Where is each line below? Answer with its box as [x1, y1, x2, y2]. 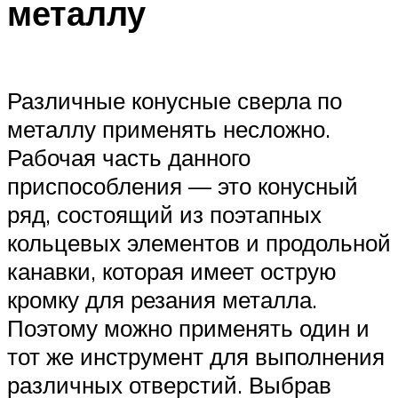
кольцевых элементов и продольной [7, 227, 391, 257]
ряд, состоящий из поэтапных [7, 199, 322, 228]
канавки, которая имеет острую [7, 256, 337, 285]
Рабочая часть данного [7, 142, 251, 171]
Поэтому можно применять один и [7, 313, 370, 342]
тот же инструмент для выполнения [7, 341, 385, 370]
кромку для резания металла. [7, 284, 317, 314]
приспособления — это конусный [7, 171, 358, 200]
